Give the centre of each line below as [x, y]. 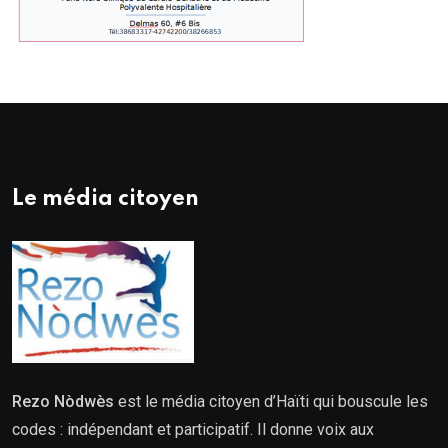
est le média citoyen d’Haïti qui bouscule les [271, 402]
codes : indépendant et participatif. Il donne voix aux [193, 430]
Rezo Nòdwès [63, 402]
